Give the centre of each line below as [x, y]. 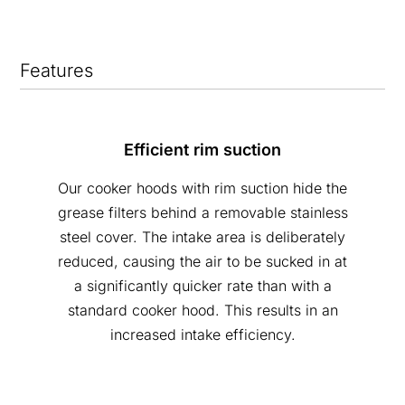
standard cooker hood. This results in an [202, 310]
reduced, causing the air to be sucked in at [202, 261]
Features [57, 70]
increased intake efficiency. [202, 334]
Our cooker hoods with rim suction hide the [202, 188]
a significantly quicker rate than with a [202, 285]
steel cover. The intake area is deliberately [202, 236]
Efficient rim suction [202, 149]
